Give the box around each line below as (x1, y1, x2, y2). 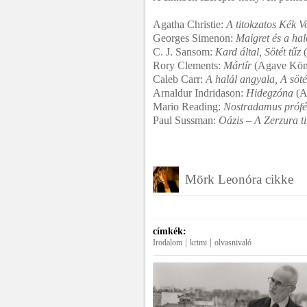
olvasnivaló (214, 238, 251, 247)
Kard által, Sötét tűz (215, 46, 301, 58)
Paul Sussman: (153, 114, 219, 126)
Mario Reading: (153, 101, 223, 112)
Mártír (223, 60, 251, 71)
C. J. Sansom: (153, 46, 215, 58)
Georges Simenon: (153, 32, 236, 44)
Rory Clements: (153, 60, 223, 71)
